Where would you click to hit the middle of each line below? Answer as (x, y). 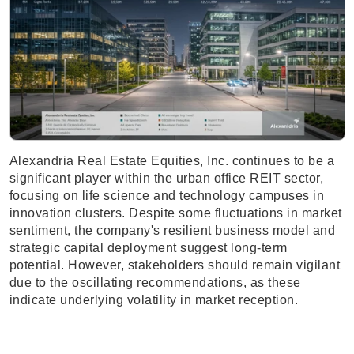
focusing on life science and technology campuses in (166, 196)
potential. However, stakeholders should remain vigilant (174, 265)
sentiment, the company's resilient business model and (172, 231)
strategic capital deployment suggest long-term (148, 248)
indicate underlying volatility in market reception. (153, 300)
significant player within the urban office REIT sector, (166, 179)
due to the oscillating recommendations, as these (155, 283)
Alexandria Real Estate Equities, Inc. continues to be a (171, 161)
